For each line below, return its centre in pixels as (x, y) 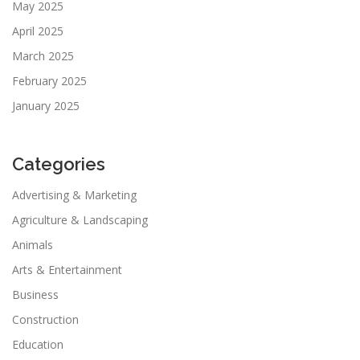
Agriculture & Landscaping (80, 219)
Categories (59, 164)
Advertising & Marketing (74, 194)
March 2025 (43, 56)
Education (38, 344)
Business (35, 294)
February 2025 (49, 81)
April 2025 (38, 31)
